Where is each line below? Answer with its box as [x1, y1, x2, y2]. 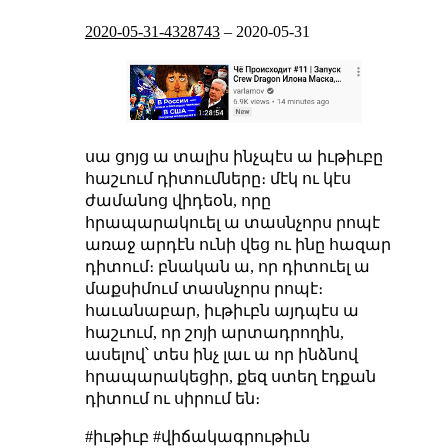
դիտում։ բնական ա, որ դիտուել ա [84, 258, 370, 276]
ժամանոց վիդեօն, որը [84, 192, 271, 210]
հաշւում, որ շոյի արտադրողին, [84, 324, 344, 342]
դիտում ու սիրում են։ [84, 390, 260, 408]
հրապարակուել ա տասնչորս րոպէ [84, 214, 380, 232]
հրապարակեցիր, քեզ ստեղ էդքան [84, 368, 376, 386]
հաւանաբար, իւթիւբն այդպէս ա [84, 302, 359, 320]
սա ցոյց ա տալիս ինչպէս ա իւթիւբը [84, 148, 383, 166]
